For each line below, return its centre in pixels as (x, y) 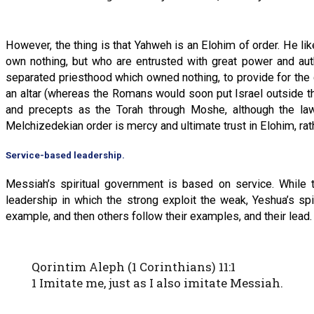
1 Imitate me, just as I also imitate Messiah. (157, 282)
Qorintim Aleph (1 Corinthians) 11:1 (133, 266)
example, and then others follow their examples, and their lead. (159, 216)
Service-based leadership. (65, 155)
